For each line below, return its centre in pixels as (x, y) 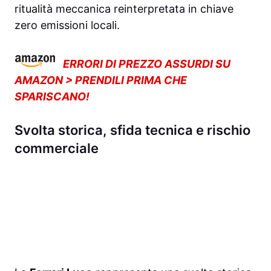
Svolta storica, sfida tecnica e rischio (132, 130)
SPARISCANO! (52, 97)
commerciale (57, 149)
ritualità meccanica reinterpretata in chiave (124, 9)
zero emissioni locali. (67, 25)
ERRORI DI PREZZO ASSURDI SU (147, 64)
